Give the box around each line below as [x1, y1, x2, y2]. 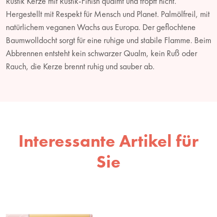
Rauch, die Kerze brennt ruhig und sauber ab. [6, 60, 155, 72]
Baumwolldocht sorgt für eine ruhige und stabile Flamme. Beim [6, 34, 211, 46]
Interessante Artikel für [18, 129, 199, 152]
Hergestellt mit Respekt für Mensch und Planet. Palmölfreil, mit [6, 8, 210, 19]
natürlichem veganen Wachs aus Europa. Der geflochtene [6, 21, 196, 32]
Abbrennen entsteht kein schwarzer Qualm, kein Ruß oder [6, 47, 197, 59]
